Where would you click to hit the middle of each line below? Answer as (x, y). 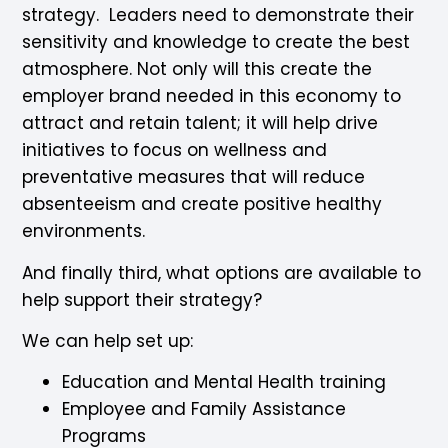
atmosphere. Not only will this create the (197, 69)
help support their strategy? (142, 299)
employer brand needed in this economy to (212, 96)
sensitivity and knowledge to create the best (216, 42)
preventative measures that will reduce (194, 177)
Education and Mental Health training (224, 382)
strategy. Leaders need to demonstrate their (218, 15)
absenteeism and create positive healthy (202, 204)
